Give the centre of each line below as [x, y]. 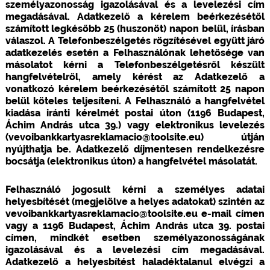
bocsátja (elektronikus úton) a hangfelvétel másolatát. [131, 161]
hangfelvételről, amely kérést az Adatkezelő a [135, 77]
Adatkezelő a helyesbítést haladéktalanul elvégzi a [135, 262]
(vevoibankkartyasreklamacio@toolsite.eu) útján [135, 137]
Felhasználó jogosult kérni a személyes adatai [135, 189]
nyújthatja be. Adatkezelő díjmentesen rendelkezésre [135, 149]
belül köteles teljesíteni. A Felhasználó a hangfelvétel [135, 101]
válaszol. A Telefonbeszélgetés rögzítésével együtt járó [135, 40]
